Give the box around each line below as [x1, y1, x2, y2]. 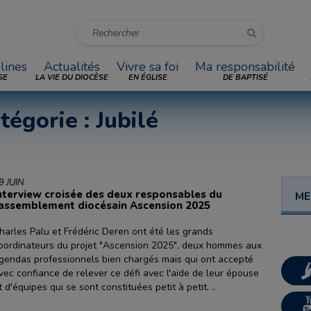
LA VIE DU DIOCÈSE [35, 72, 108, 83]
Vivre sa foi [117, 58, 178, 75]
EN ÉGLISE [128, 72, 167, 83]
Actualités [44, 58, 100, 75]
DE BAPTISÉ [222, 72, 268, 83]
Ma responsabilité [195, 58, 295, 75]
